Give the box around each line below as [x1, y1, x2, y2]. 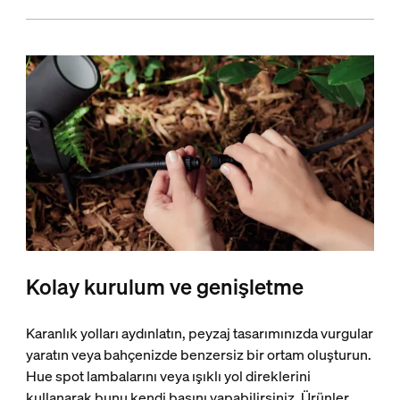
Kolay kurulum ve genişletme [25, 272, 304, 302]
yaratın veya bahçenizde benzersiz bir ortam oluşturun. [25, 345, 371, 365]
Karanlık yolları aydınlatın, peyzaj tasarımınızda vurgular [25, 323, 373, 344]
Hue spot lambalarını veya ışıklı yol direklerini [25, 366, 311, 387]
